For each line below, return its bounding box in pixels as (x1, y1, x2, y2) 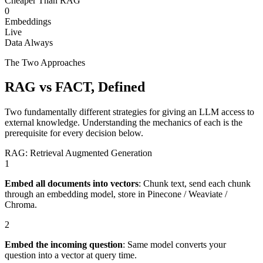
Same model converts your (127, 240, 226, 250)
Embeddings (5, 16, 51, 26)
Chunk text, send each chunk (143, 178, 251, 189)
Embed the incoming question (5, 240, 123, 250)
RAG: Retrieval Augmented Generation (5, 148, 152, 159)
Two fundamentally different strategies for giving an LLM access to (5, 107, 254, 117)
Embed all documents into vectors (5, 178, 139, 189)
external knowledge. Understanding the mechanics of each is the (5, 117, 242, 128)
